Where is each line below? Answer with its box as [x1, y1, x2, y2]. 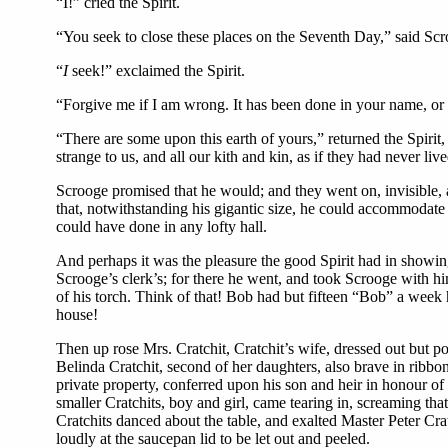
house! [56, 306, 98, 323]
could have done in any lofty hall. [56, 218, 267, 235]
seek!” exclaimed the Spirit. [68, 62, 245, 79]
